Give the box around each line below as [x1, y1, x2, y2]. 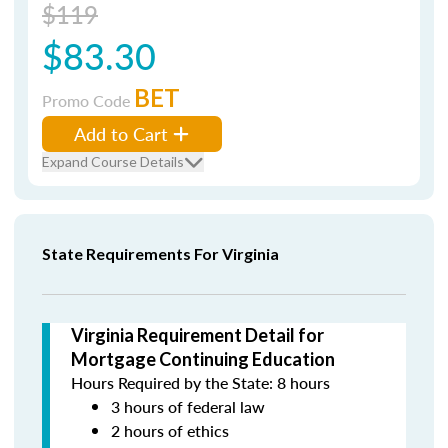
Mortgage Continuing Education [71, 348, 335, 370]
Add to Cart [74, 121, 168, 146]
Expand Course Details [42, 153, 184, 170]
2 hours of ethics [111, 419, 229, 442]
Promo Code [42, 89, 134, 112]
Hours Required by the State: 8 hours [71, 371, 330, 394]
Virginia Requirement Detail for [71, 324, 324, 346]
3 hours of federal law [111, 395, 265, 418]
